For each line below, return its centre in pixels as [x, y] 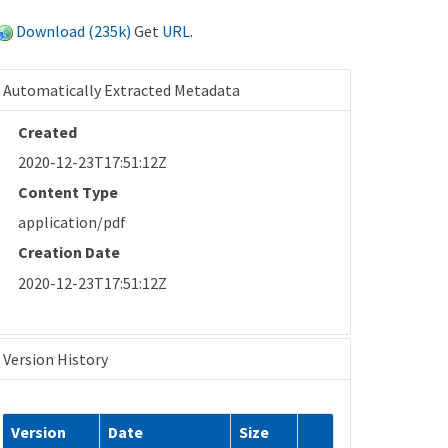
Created [48, 131]
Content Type [68, 191]
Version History [56, 358]
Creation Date [69, 252]
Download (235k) [74, 30]
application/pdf [72, 222]
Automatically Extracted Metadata [122, 89]
